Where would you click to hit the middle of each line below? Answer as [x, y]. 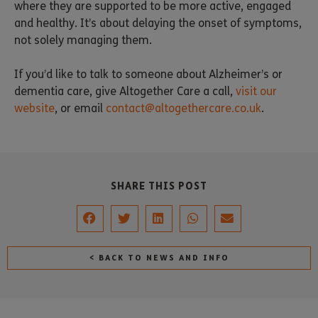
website [34, 108]
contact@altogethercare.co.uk [183, 108]
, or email [80, 108]
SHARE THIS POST [159, 186]
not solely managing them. [83, 40]
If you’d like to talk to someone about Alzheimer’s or [148, 74]
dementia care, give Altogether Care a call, [125, 91]
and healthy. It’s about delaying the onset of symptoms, [158, 23]
